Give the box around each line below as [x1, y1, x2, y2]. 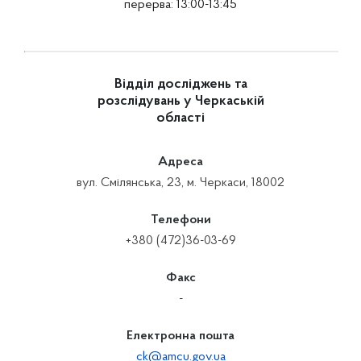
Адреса [158, 156, 203, 168]
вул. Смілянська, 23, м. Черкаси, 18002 [77, 176, 284, 189]
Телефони [150, 214, 211, 226]
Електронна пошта [127, 330, 234, 342]
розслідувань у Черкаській [97, 94, 264, 109]
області [156, 111, 205, 126]
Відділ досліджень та [114, 77, 247, 92]
